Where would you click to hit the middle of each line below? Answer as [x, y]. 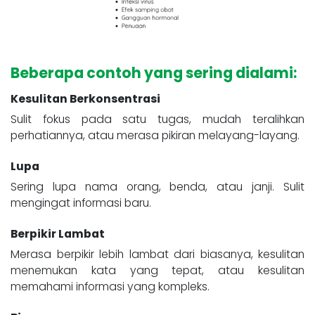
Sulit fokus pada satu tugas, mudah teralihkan [157, 120]
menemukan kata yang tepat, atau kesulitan [157, 271]
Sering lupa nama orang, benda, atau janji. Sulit [157, 187]
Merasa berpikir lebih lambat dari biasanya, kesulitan [157, 255]
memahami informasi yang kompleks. [110, 287]
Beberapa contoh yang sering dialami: [154, 73]
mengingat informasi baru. [84, 203]
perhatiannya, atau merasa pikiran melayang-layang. [155, 136]
